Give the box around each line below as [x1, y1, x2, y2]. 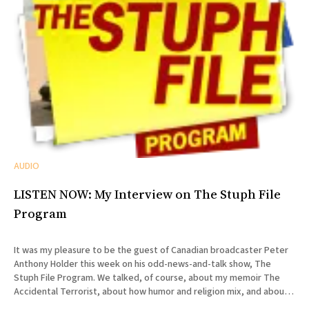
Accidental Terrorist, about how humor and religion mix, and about [14, 284, 288, 299]
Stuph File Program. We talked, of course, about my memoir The [14, 270, 97, 285]
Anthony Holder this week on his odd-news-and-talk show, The [14, 257, 271, 271]
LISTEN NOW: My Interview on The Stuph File [14, 185, 281, 203]
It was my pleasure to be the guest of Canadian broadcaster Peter [14, 243, 288, 257]
